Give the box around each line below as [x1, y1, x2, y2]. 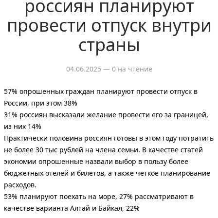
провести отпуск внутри [6, 13, 212, 37]
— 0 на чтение [101, 64, 152, 73]
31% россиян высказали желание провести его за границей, [4, 109, 208, 119]
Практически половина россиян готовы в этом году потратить [4, 133, 214, 143]
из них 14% [4, 121, 41, 131]
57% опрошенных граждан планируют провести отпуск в [4, 86, 198, 96]
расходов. [4, 180, 36, 189]
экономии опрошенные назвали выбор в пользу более [4, 156, 188, 166]
